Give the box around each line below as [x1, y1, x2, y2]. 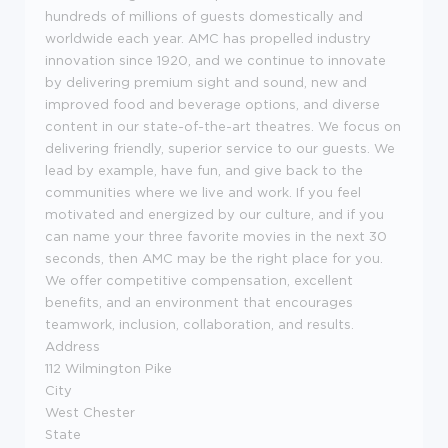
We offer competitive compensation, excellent [45, 273, 353, 287]
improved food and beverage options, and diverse [45, 97, 380, 111]
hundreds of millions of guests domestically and [45, 9, 363, 23]
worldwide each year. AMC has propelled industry [45, 31, 371, 45]
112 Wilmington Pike [45, 361, 172, 375]
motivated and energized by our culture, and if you [45, 207, 384, 221]
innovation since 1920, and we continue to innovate [45, 53, 386, 67]
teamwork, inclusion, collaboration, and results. [45, 317, 354, 331]
